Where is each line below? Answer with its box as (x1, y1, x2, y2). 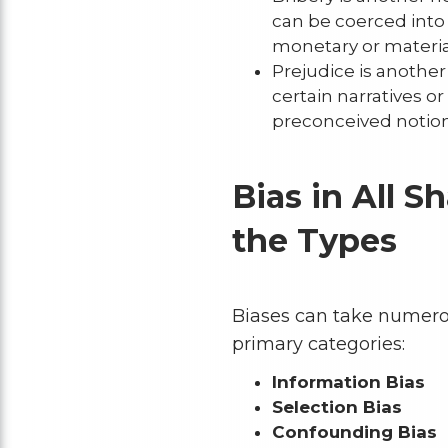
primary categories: (231, 332, 405, 355)
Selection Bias (271, 396, 402, 417)
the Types (231, 220, 397, 260)
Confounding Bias (271, 421, 437, 442)
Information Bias (271, 371, 425, 392)
